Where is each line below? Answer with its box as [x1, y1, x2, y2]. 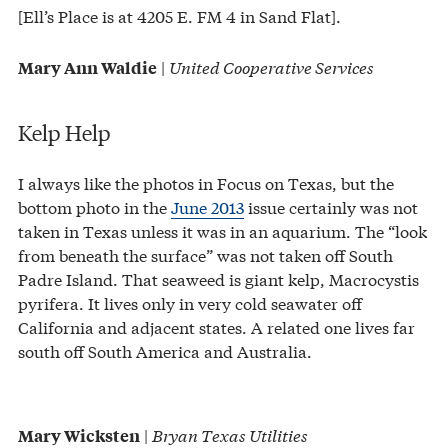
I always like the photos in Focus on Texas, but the [18, 170, 394, 194]
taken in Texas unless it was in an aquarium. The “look [18, 218, 427, 242]
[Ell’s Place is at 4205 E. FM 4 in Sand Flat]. [18, 4, 341, 28]
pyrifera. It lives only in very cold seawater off [18, 290, 362, 314]
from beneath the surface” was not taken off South [18, 242, 393, 266]
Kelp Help [18, 116, 110, 146]
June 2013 [171, 194, 244, 218]
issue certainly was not [244, 194, 418, 218]
